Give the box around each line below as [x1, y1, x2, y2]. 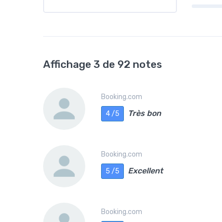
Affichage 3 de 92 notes [43, 57, 162, 70]
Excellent [128, 166, 163, 176]
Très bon [128, 109, 161, 118]
